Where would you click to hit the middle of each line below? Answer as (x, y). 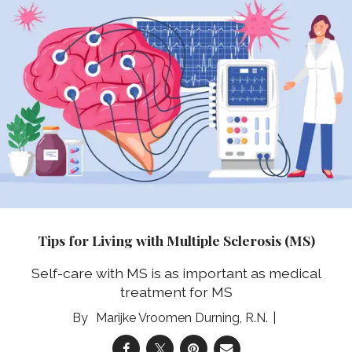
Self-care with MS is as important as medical (176, 273)
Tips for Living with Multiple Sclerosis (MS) (176, 240)
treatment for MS (176, 292)
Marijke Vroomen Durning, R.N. (181, 318)
